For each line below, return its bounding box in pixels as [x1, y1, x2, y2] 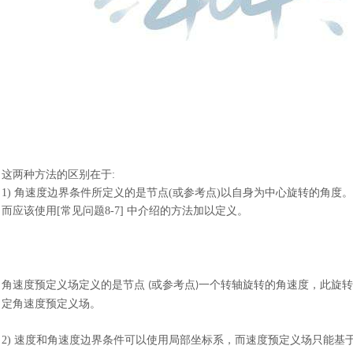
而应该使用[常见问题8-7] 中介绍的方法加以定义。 [2, 205, 248, 217]
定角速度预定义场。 [2, 298, 101, 310]
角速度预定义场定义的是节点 [2, 279, 145, 291]
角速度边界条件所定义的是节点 [14, 187, 169, 199]
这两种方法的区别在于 [2, 169, 112, 180]
